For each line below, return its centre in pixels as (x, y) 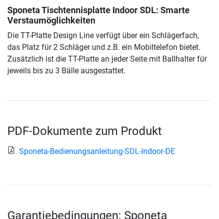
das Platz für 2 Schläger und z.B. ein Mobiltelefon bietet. (104, 47)
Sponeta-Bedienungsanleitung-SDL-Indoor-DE (97, 151)
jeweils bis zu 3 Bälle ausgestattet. (66, 70)
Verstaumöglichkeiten (51, 20)
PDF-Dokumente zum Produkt (85, 131)
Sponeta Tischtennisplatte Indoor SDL (82, 10)
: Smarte (173, 10)
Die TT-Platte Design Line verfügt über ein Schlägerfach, (103, 35)
